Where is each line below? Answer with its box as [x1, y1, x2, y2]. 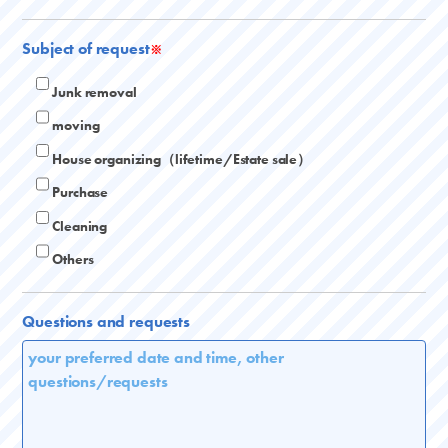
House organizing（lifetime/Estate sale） [52, 149, 311, 168]
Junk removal [52, 82, 137, 101]
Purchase [52, 182, 109, 201]
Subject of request [22, 37, 150, 59]
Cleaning [52, 216, 108, 235]
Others [52, 249, 94, 268]
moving [52, 115, 100, 134]
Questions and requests [22, 310, 190, 332]
